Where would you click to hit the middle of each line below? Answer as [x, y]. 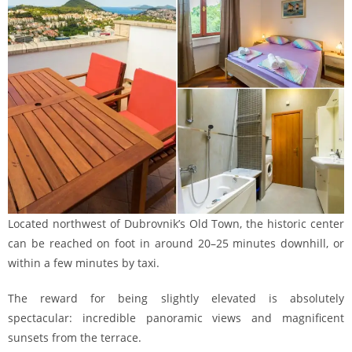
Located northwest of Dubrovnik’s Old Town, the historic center [176, 224]
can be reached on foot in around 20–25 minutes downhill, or [176, 243]
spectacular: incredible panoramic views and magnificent [176, 318]
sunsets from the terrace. [75, 337]
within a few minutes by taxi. [84, 263]
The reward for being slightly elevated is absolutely [176, 298]
